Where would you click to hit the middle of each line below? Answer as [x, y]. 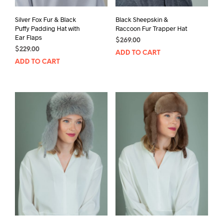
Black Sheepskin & [142, 20]
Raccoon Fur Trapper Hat [151, 29]
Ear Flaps [28, 38]
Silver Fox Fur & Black [46, 20]
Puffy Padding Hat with [47, 29]
